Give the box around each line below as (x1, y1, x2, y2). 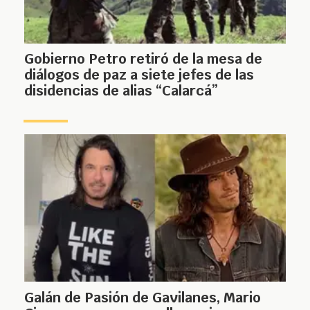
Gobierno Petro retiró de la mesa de (24, 50, 262, 69)
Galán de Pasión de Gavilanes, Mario (24, 288, 261, 307)
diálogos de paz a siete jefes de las (24, 66, 254, 84)
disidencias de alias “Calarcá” (24, 82, 218, 100)
